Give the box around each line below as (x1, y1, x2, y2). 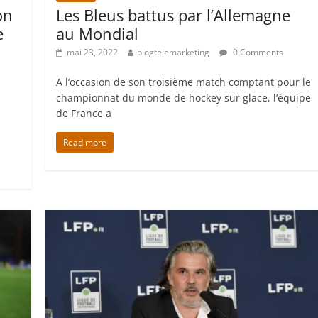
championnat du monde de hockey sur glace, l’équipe (56, 91, 312, 105)
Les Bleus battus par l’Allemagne (56, 4, 291, 26)
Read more (63, 136, 107, 149)
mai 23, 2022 (67, 46, 119, 59)
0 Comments (231, 46, 284, 59)
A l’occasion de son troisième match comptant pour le (56, 75, 312, 89)
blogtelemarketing (137, 46, 210, 59)
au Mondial (56, 23, 139, 45)
